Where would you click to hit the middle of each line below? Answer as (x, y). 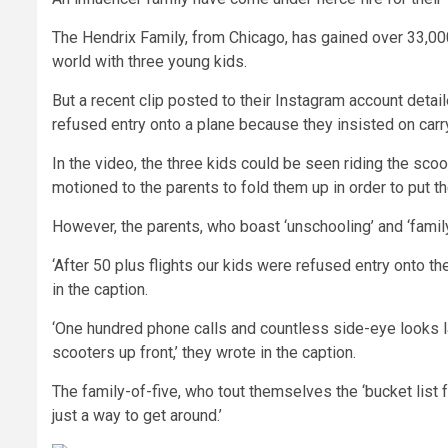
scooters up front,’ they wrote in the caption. (204, 352)
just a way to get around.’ (137, 415)
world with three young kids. (149, 61)
